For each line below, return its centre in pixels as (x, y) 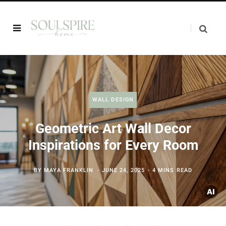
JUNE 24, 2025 (123, 170)
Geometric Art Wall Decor (113, 129)
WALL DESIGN (113, 100)
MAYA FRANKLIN (69, 170)
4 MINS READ (172, 170)
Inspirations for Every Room (113, 145)
